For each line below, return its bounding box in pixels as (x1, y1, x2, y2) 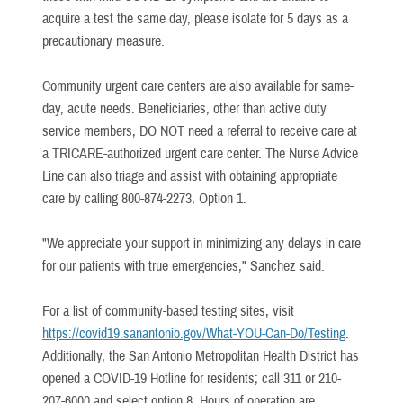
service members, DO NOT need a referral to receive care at (42, 121, 357, 140)
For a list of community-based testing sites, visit (42, 301, 294, 320)
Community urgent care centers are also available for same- (42, 76, 354, 95)
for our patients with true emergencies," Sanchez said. (42, 256, 325, 275)
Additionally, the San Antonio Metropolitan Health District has (42, 346, 359, 365)
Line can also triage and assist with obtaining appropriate (42, 166, 337, 185)
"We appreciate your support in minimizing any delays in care (42, 234, 361, 253)
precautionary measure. (42, 31, 165, 50)
